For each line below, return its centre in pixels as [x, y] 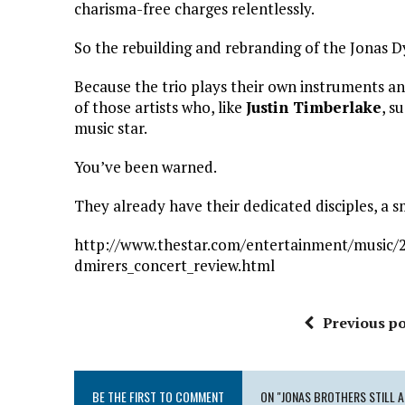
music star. [111, 127]
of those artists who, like [160, 107]
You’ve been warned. [146, 166]
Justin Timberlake [314, 107]
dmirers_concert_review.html [174, 265]
